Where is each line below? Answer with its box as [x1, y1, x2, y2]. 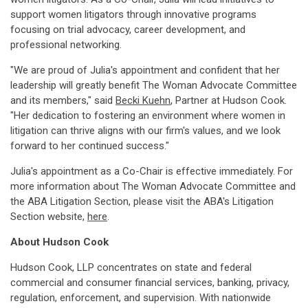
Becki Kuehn [115, 94, 170, 107]
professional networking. [10, 38, 122, 51]
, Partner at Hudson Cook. [170, 94, 287, 107]
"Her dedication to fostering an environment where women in [10, 109, 285, 122]
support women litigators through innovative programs [10, 8, 256, 21]
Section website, [10, 210, 87, 223]
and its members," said [10, 94, 115, 107]
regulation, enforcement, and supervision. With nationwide [10, 291, 271, 304]
